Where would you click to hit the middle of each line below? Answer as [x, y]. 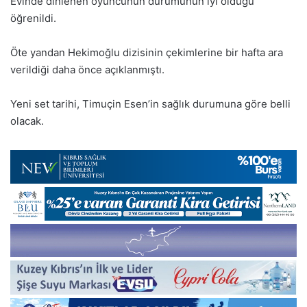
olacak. [27, 121]
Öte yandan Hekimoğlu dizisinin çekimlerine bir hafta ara [147, 52]
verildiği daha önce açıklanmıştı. [87, 69]
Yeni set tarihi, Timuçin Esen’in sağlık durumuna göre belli [150, 103]
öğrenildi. [33, 18]
